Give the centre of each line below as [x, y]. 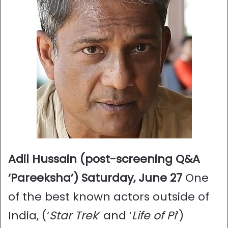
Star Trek [74, 216]
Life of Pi [154, 216]
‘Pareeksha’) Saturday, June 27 [95, 178]
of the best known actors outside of [109, 197]
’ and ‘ [115, 216]
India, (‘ [29, 216]
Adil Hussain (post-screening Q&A [104, 159]
